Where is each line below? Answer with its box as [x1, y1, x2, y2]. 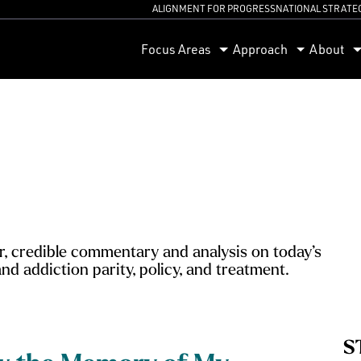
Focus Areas [140, 40, 211, 57]
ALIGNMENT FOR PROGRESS [152, 2, 276, 15]
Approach [233, 40, 288, 57]
